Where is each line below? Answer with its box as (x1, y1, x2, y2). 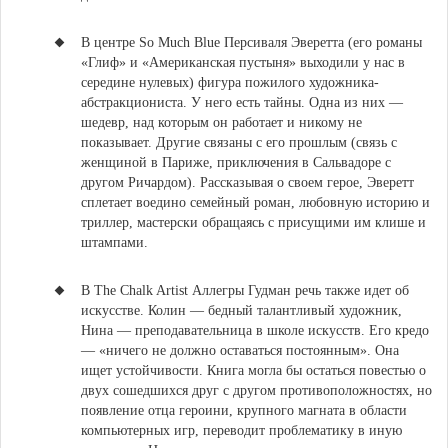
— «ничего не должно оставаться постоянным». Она (81, 343, 399, 358)
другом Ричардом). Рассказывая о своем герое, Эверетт (81, 175, 414, 190)
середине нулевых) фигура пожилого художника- (81, 75, 379, 90)
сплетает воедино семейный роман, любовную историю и (81, 195, 430, 210)
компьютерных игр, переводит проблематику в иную (81, 423, 402, 438)
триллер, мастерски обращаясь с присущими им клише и (81, 215, 426, 230)
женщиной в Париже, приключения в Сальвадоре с (81, 155, 391, 170)
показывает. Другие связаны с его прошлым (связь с (81, 135, 397, 150)
